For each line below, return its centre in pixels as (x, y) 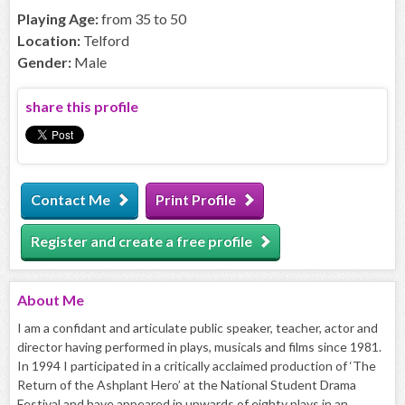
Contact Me (71, 200)
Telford (105, 41)
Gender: (44, 62)
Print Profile (196, 200)
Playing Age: (58, 19)
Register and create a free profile (141, 241)
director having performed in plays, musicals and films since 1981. (199, 347)
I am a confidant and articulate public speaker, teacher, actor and (198, 328)
